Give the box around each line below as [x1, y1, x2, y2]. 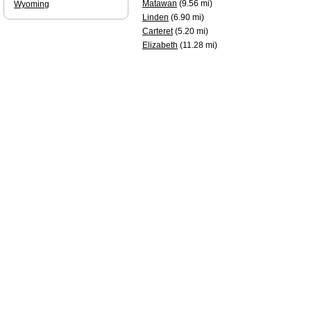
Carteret [142, 26, 173, 36]
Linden [142, 12, 169, 22]
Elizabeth [142, 40, 178, 50]
